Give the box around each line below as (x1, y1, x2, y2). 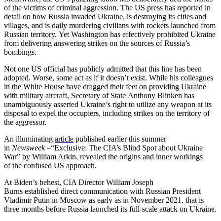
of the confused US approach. (4, 161, 99, 170)
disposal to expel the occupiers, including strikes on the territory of (4, 109, 210, 117)
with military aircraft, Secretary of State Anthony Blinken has (4, 91, 194, 100)
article (55, 134, 74, 143)
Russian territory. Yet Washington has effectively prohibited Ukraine (4, 30, 216, 38)
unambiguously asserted (4, 100, 80, 109)
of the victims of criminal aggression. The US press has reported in (4, 3, 211, 12)
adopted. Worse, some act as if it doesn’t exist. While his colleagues (4, 73, 213, 82)
